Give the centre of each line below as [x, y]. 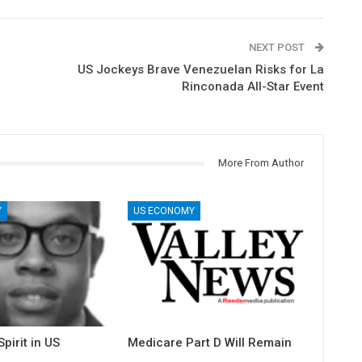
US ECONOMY [164, 210]
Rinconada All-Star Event [253, 86]
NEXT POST [278, 47]
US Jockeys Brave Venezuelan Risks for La [200, 69]
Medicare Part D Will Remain [210, 342]
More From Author [261, 163]
